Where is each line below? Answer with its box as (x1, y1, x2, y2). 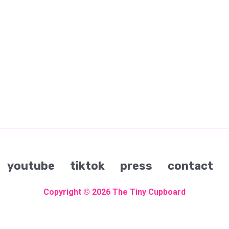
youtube (7, 159, 55, 173)
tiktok (70, 159, 105, 173)
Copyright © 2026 (43, 187, 112, 197)
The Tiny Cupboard (112, 187, 186, 197)
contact (167, 159, 213, 173)
